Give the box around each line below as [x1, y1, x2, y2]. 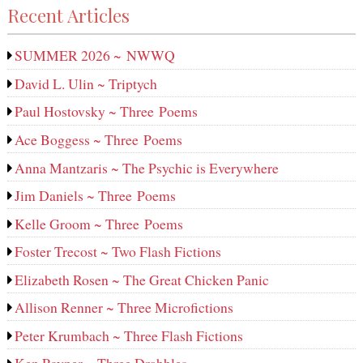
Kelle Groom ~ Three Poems [15, 213, 184, 233]
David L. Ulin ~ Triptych [15, 73, 158, 93]
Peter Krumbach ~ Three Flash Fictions [15, 325, 244, 345]
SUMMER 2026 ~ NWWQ [15, 45, 176, 66]
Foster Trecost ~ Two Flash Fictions [15, 241, 222, 262]
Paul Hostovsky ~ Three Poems [15, 101, 199, 122]
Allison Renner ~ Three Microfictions [15, 297, 234, 318]
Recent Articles [6, 3, 130, 28]
